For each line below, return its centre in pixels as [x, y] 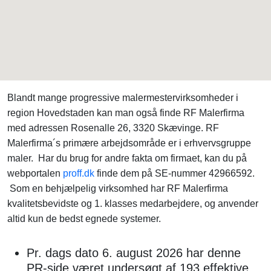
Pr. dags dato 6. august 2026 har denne [134, 253]
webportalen [35, 173]
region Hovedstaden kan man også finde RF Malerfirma [126, 113]
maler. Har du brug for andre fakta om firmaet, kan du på [127, 158]
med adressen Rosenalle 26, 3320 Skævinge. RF [113, 128]
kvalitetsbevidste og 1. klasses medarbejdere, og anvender [133, 204]
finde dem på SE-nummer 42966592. [175, 173]
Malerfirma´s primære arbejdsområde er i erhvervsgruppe [129, 143]
